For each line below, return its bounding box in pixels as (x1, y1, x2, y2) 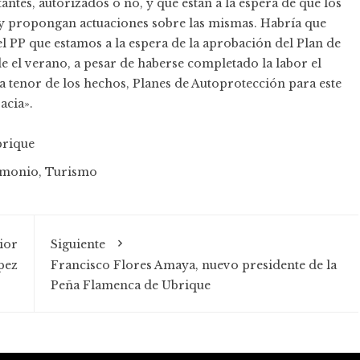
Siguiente (50, 237, 105, 252)
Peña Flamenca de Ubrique (50, 278, 211, 293)
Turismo (45, 165, 97, 180)
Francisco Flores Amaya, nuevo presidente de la (50, 258, 337, 273)
